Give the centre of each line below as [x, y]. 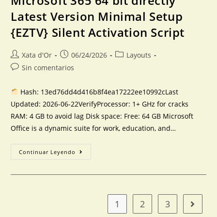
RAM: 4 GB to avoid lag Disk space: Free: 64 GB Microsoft [102, 116]
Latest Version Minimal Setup [97, 16]
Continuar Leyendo [47, 152]
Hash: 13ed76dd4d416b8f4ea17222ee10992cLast [99, 92]
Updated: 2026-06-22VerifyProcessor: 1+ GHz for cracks [100, 104]
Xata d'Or [37, 55]
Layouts [139, 55]
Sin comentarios [48, 68]
